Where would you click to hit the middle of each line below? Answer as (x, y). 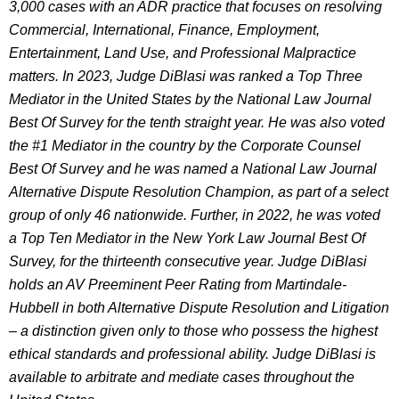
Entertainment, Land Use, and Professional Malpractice (183, 53)
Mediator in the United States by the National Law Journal (190, 99)
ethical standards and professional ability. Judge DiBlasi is (192, 354)
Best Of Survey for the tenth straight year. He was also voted (197, 122)
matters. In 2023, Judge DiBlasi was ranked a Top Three (186, 76)
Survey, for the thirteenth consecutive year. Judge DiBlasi (188, 261)
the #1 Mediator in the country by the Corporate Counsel (185, 146)
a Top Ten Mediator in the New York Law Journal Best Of (187, 238)
